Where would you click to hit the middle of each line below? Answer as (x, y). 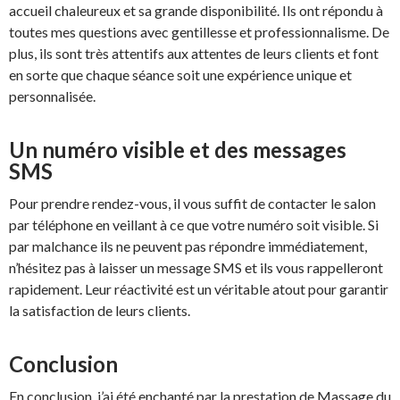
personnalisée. (52, 96)
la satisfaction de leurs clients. (100, 310)
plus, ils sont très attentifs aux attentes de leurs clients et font (194, 53)
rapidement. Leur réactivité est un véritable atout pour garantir (199, 288)
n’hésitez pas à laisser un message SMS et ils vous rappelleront (196, 267)
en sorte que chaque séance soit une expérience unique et (180, 74)
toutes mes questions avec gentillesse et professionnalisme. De (199, 31)
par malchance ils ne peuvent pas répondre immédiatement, (188, 246)
